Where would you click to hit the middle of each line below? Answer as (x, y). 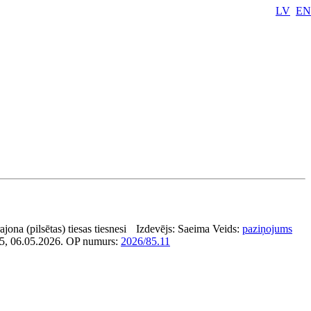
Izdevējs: (157, 229)
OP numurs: (93, 241)
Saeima (194, 229)
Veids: (227, 229)
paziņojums (267, 229)
